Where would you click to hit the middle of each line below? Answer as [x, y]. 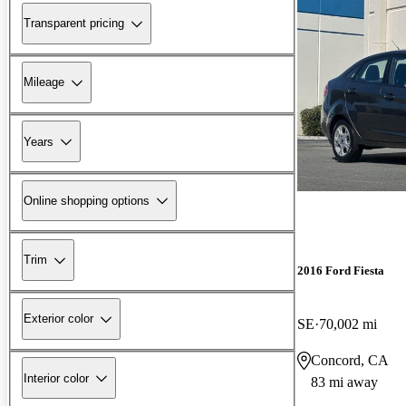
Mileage [44, 82]
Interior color [56, 378]
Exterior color [58, 319]
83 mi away [344, 382]
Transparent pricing [74, 24]
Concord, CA [350, 360]
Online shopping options [87, 200]
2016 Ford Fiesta [341, 270]
